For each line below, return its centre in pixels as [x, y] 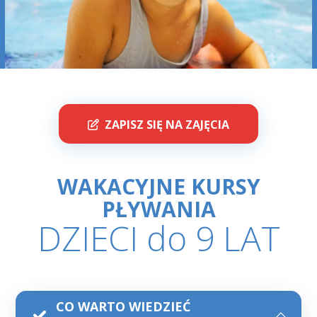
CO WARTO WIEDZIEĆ [123, 306]
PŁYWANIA [158, 209]
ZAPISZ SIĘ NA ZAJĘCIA [167, 124]
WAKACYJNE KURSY [158, 186]
